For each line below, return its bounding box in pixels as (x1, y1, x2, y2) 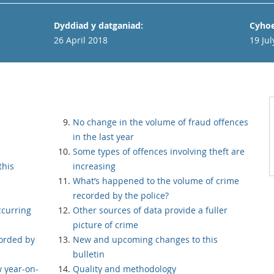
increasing (73, 160, 116, 172)
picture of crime (73, 219, 138, 231)
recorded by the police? (73, 190, 169, 201)
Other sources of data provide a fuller (73, 204, 228, 216)
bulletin (73, 248, 105, 260)
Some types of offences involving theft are (73, 146, 245, 157)
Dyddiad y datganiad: (54, 20, 143, 31)
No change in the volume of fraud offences (73, 116, 248, 128)
